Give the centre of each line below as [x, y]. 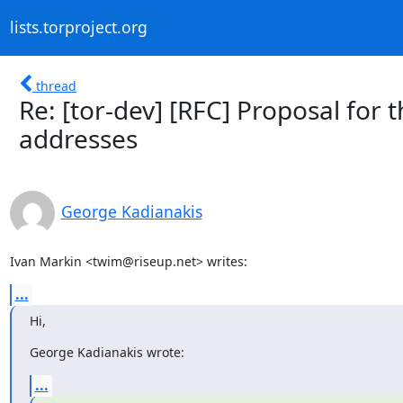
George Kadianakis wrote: [107, 352]
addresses [78, 138]
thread [56, 85]
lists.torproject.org [78, 27]
